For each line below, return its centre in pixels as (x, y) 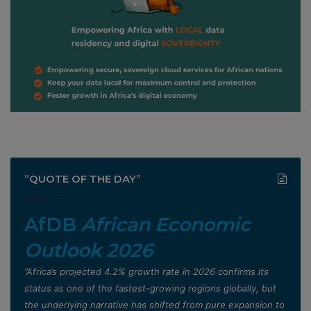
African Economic (166, 224)
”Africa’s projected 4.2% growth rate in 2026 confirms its (146, 271)
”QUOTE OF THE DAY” (83, 178)
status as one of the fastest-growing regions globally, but (150, 288)
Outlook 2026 (89, 250)
